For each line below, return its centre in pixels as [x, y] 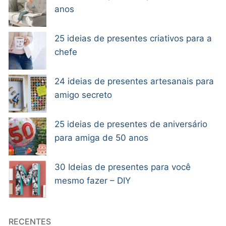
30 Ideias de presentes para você [123, 167]
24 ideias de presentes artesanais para [134, 81]
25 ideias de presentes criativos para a [133, 38]
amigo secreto [83, 95]
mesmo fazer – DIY [93, 181]
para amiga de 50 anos [101, 138]
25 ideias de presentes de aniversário [131, 124]
